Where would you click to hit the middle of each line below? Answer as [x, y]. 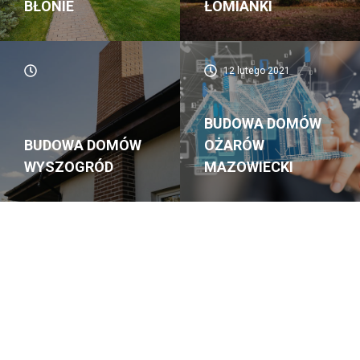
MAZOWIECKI [249, 166]
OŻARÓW [234, 145]
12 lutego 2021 [256, 70]
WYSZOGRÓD [69, 166]
